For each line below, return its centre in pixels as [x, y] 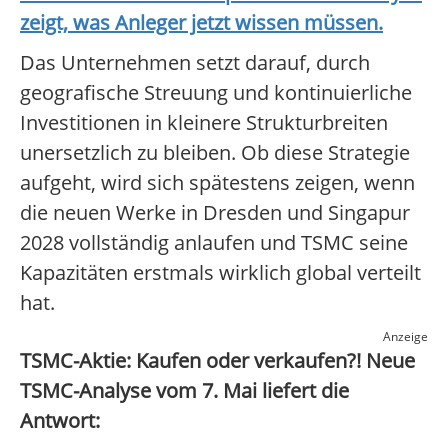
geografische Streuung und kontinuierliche [216, 93]
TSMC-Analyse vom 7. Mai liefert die [184, 391]
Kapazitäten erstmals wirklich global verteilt [220, 273]
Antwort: [60, 421]
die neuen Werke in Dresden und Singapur [215, 213]
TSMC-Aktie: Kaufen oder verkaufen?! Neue [217, 361]
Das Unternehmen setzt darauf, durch [195, 63]
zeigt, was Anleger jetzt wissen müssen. [201, 23]
